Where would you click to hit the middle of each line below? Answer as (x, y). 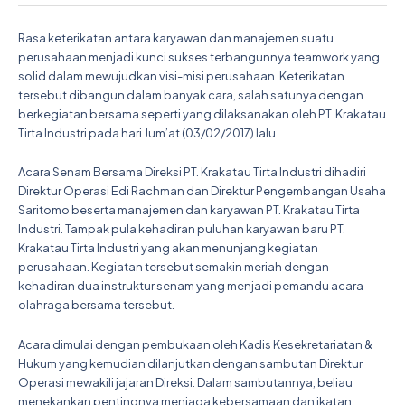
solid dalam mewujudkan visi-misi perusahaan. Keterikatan (181, 76)
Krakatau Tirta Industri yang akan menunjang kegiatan (168, 248)
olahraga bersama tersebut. (96, 305)
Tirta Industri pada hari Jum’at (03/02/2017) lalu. (148, 133)
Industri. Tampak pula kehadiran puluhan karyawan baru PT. (182, 229)
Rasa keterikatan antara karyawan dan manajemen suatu (176, 38)
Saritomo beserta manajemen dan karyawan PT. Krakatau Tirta (189, 210)
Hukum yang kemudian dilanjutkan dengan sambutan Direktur (190, 363)
